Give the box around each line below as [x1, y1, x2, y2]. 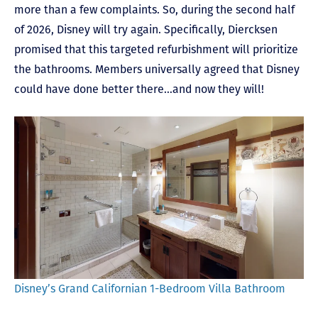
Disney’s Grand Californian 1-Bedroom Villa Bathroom [14, 282, 285, 296]
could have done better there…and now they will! [14, 82, 267, 97]
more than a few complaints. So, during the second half [14, 3, 295, 17]
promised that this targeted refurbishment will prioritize [14, 43, 298, 57]
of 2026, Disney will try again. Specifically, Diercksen [14, 23, 278, 37]
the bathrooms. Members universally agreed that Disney [14, 62, 300, 77]
